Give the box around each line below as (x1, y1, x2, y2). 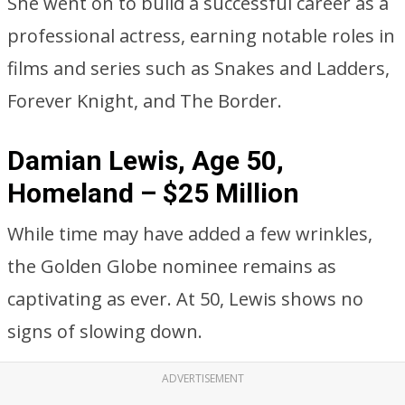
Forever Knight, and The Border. (7, 89, 282, 113)
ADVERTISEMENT (161, 371, 244, 386)
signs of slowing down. (7, 319, 202, 344)
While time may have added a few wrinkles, (7, 221, 372, 246)
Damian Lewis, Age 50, (7, 145, 284, 176)
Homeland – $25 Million (7, 177, 299, 209)
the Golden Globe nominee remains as (7, 254, 336, 278)
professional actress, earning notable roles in (7, 24, 395, 48)
